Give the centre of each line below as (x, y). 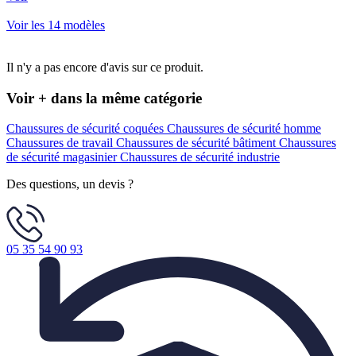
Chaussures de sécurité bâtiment (197, 143)
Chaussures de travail (61, 143)
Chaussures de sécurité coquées (87, 129)
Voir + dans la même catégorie (104, 98)
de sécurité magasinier (63, 157)
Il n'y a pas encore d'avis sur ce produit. (105, 67)
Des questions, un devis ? (70, 184)
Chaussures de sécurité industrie (200, 157)
